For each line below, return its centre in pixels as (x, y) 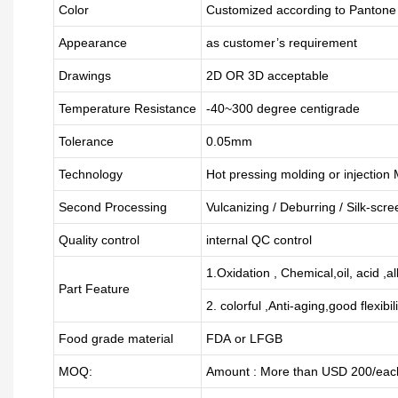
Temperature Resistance (127, 108)
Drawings (84, 76)
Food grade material (115, 338)
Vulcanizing (237, 207)
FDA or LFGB (244, 338)
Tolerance (86, 141)
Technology (90, 174)
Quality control (99, 240)
